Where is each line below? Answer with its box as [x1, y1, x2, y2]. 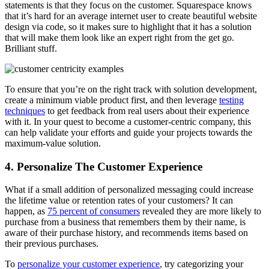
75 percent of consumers [47, 206, 140, 217]
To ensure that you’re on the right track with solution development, [5, 84, 257, 95]
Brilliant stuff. [5, 43, 59, 54]
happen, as [5, 206, 47, 217]
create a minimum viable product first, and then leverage [5, 95, 219, 106]
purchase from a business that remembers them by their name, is [5, 217, 246, 228]
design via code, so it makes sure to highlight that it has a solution [5, 22, 252, 32]
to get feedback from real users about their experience [45, 106, 249, 116]
